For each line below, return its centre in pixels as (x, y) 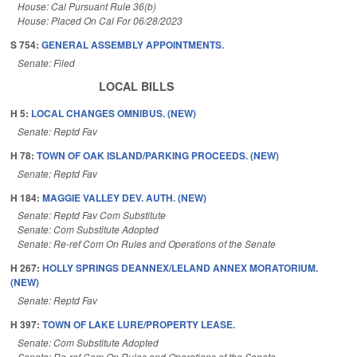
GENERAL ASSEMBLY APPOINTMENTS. (133, 44)
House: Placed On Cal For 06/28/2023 (100, 20)
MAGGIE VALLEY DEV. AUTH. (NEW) (124, 197)
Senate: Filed (46, 62)
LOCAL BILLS (137, 86)
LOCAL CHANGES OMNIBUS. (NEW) (114, 113)
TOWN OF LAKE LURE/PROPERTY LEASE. (139, 325)
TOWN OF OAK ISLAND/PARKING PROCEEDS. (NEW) (158, 155)
